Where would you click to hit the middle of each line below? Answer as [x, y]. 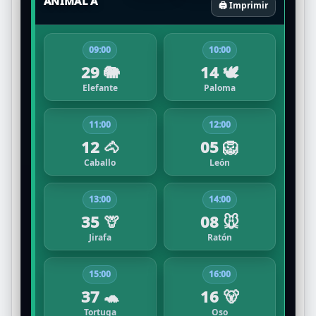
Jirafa [100, 237]
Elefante [100, 87]
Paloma [219, 87]
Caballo [100, 162]
